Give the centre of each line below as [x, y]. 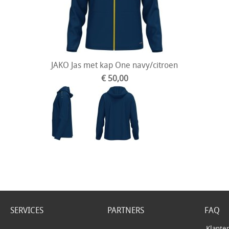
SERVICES [27, 210]
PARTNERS [126, 210]
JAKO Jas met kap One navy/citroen [114, 65]
